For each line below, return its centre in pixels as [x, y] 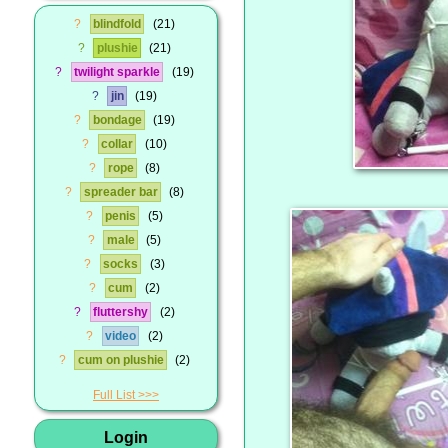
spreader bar [120, 191]
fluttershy [120, 311]
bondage [117, 119]
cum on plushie [120, 359]
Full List [114, 394]
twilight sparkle [117, 71]
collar [117, 143]
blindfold [117, 23]
